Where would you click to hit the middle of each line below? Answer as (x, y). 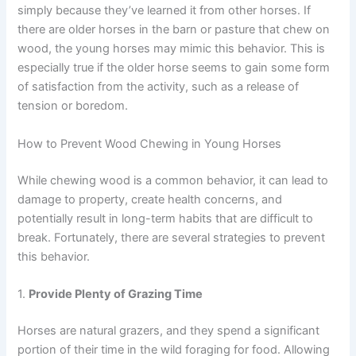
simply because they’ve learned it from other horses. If (164, 11)
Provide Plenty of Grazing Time (116, 294)
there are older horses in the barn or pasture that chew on (174, 30)
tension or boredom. (73, 106)
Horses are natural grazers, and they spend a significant (169, 330)
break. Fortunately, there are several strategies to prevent (172, 237)
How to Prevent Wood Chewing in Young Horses (150, 143)
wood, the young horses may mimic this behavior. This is (172, 49)
